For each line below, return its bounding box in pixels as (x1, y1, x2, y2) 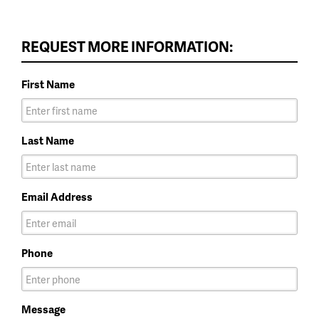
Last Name (21, 132, 74, 149)
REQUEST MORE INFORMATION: (21, 36, 233, 57)
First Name (21, 76, 75, 93)
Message (21, 301, 66, 318)
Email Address (21, 189, 93, 205)
